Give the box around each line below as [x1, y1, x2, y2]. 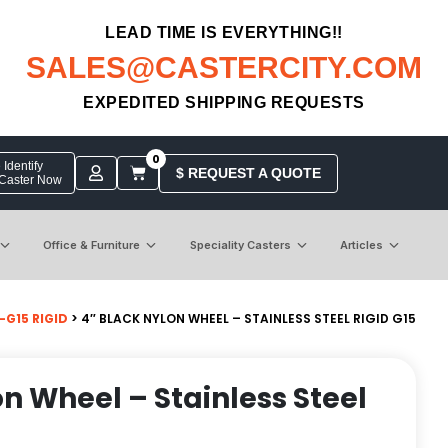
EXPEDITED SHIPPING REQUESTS [83, 94, 365, 111]
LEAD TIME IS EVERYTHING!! [105, 24, 343, 41]
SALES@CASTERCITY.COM [26, 51, 422, 84]
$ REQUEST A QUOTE [175, 164, 321, 181]
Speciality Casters [189, 237, 291, 252]
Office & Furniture [43, 237, 141, 252]
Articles [339, 237, 383, 252]
